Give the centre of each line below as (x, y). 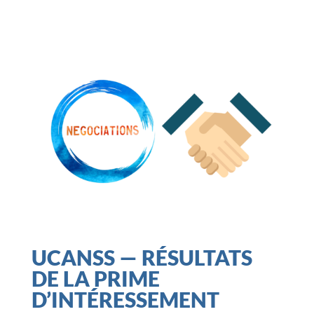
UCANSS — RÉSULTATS (142, 257)
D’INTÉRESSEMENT (125, 299)
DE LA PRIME (95, 278)
